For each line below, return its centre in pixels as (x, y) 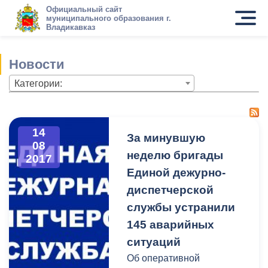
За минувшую (166, 138)
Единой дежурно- (176, 173)
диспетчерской (170, 190)
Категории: (38, 83)
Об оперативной (164, 258)
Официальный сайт (84, 9)
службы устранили (181, 207)
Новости (37, 64)
